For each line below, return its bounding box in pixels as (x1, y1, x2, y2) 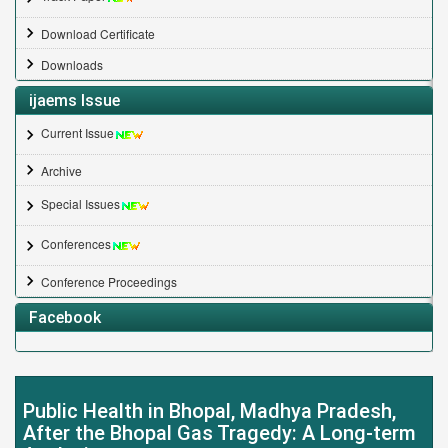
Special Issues (41, 194, 120, 212)
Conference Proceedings (41, 272, 177, 290)
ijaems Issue (29, 90, 120, 110)
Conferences (41, 234, 111, 252)
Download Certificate (41, 24, 155, 42)
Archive (41, 161, 82, 179)
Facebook (29, 307, 101, 327)
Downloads (41, 55, 103, 73)
